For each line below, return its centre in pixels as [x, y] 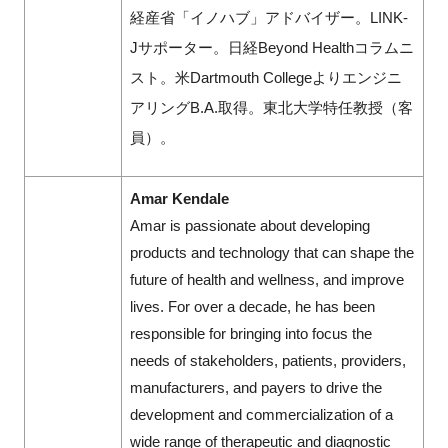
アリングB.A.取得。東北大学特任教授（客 [271, 107]
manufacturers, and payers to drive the [255, 387]
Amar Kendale [179, 198]
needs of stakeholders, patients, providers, [267, 360]
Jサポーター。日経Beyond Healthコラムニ [271, 47]
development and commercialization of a [261, 414]
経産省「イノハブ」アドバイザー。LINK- [268, 17]
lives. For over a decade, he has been [252, 306]
